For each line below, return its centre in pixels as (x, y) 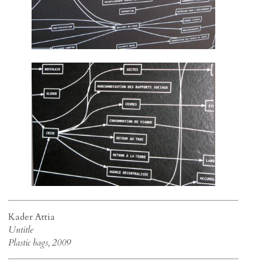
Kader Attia (32, 217)
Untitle (21, 230)
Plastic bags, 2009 (40, 242)
